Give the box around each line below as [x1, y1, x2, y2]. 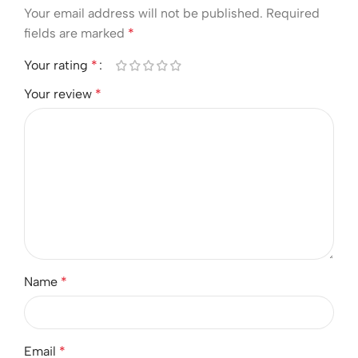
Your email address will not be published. [24, 6, 263, 22]
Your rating [24, 58, 91, 74]
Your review [24, 86, 95, 102]
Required [266, 6, 320, 22]
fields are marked [24, 26, 128, 42]
